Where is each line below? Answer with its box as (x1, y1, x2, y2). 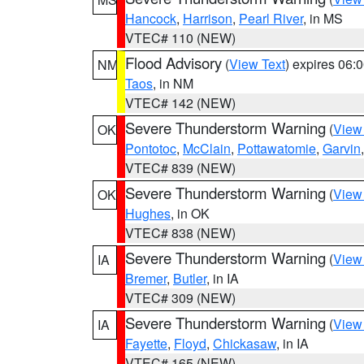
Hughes (125, 204, 171, 223)
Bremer (125, 269, 167, 288)
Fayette (125, 334, 167, 353)
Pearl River (239, 9, 303, 28)
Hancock (125, 9, 176, 28)
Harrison (183, 9, 232, 28)
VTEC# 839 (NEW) (125, 158, 236, 177)
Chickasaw (213, 334, 276, 353)
